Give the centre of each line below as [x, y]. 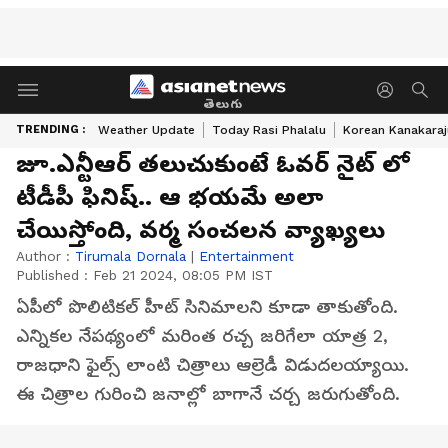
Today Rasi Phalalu [269, 130]
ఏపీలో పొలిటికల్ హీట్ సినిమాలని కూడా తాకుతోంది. [207, 307]
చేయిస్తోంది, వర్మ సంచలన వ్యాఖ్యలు [200, 230]
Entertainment [246, 256]
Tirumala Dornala [130, 256]
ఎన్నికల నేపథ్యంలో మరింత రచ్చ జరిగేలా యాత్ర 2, [202, 336]
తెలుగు [222, 103]
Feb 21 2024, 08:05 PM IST [183, 275]
